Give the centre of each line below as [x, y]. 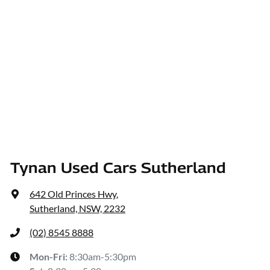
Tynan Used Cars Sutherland [118, 168]
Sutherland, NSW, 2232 [77, 209]
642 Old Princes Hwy [73, 194]
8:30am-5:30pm [103, 257]
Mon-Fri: [49, 257]
